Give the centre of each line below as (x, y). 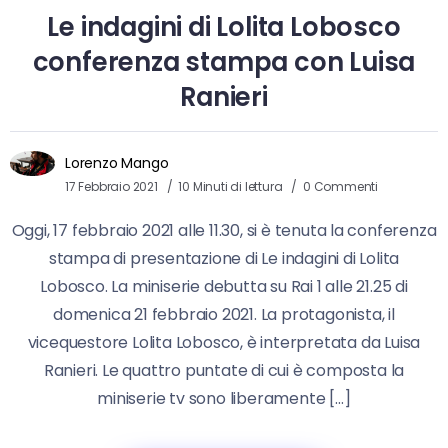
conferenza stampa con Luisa (224, 61)
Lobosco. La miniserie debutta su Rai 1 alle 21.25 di (224, 287)
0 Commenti (341, 187)
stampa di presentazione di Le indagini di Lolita (224, 259)
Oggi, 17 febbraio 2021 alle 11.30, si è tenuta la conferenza (224, 231)
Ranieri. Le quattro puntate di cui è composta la (224, 371)
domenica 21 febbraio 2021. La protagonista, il (224, 315)
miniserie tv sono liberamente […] (224, 399)
